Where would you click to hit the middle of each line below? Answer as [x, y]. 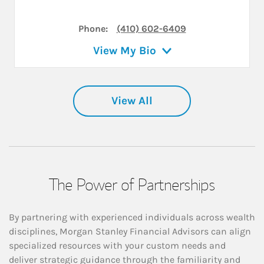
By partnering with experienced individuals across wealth [132, 217]
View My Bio [124, 50]
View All [132, 100]
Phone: [93, 28]
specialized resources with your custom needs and [117, 245]
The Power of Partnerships [132, 184]
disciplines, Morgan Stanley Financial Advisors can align [130, 231]
